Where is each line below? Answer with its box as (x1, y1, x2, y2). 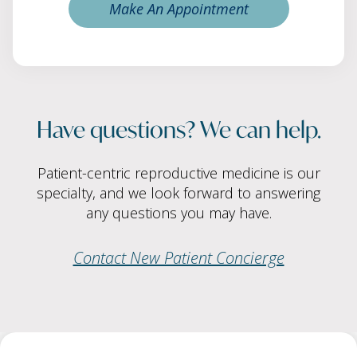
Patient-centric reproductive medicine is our (37, 163, 320, 183)
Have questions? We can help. (36, 112, 321, 145)
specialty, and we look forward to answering (37, 183, 320, 203)
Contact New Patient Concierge (73, 247, 284, 269)
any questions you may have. (85, 203, 272, 223)
